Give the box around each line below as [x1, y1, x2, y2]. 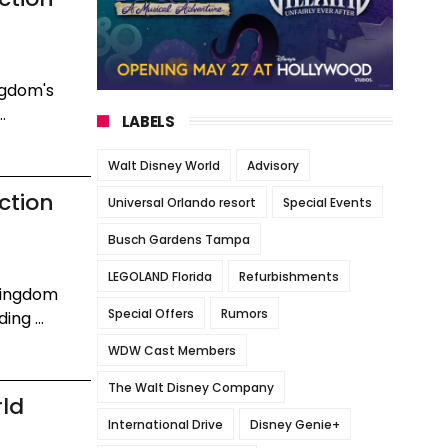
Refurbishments [238, 267, 339, 285]
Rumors [220, 304, 268, 322]
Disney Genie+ [249, 415, 340, 433]
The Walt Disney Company [107, 378, 274, 396]
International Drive [107, 415, 223, 433]
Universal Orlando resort [107, 193, 256, 211]
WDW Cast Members [107, 341, 236, 359]
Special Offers [107, 304, 194, 322]
